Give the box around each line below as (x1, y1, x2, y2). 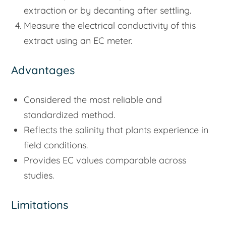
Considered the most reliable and (24, 93, 162, 105)
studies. (24, 169, 54, 181)
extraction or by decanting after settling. (24, 5, 192, 17)
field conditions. (24, 139, 88, 151)
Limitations (11, 197, 69, 212)
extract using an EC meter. (24, 35, 133, 47)
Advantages (11, 63, 75, 78)
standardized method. (24, 108, 116, 121)
